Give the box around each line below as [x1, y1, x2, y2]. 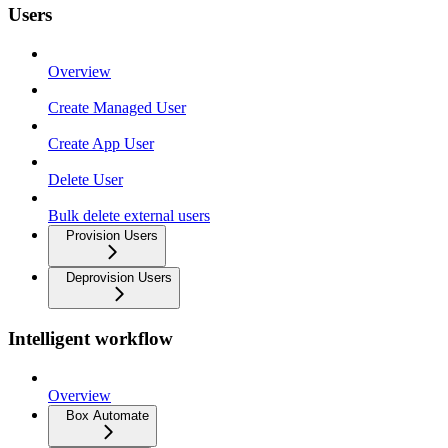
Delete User [48, 171, 123, 189]
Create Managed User [48, 99, 186, 117]
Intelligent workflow [8, 327, 173, 349]
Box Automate [66, 407, 149, 423]
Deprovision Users [66, 270, 172, 286]
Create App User [48, 135, 154, 153]
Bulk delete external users [48, 207, 210, 225]
